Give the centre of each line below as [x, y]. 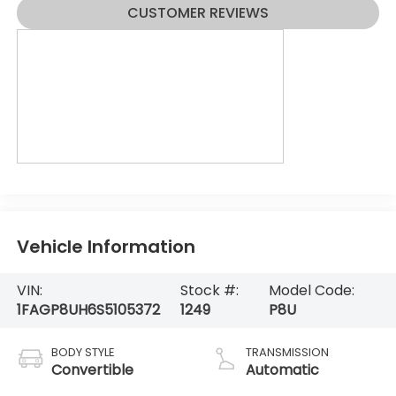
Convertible [92, 369]
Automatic [282, 369]
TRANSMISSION [287, 352]
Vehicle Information [106, 247]
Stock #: [210, 291]
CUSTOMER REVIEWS [198, 13]
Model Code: [311, 291]
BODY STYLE [83, 352]
